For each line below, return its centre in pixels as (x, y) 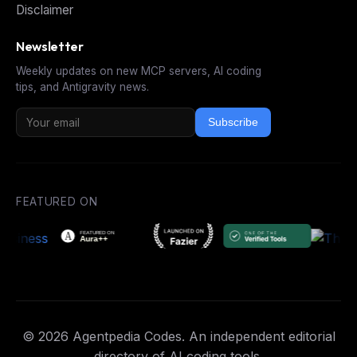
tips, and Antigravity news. (82, 87)
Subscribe (233, 123)
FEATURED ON (57, 201)
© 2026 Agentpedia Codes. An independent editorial (178, 337)
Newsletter (50, 47)
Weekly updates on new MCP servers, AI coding (139, 71)
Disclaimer (45, 10)
